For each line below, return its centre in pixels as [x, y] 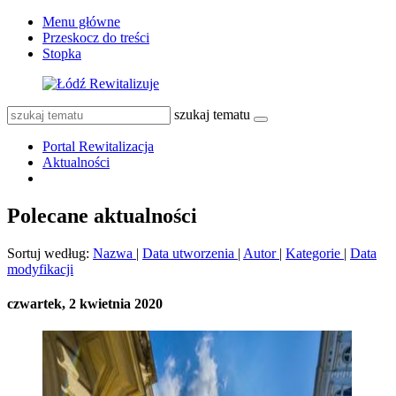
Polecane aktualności [102, 215]
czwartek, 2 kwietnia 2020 [85, 304]
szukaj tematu [212, 114]
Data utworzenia [190, 253]
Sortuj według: [50, 253]
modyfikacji [40, 269]
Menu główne [81, 22]
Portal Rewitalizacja [98, 146]
